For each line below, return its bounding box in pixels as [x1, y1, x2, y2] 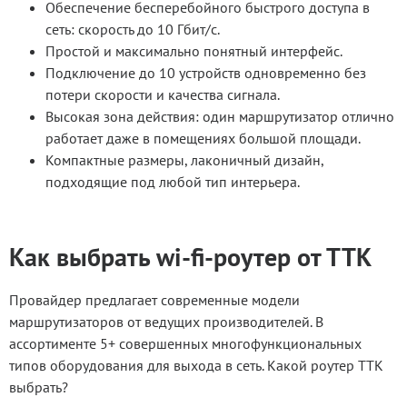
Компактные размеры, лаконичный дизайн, [45, 151, 323, 169]
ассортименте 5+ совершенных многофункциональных [9, 334, 362, 352]
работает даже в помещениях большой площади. [45, 129, 361, 147]
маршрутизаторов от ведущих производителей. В [9, 313, 323, 331]
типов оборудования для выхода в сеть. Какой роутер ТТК [9, 356, 383, 374]
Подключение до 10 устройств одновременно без [45, 64, 366, 82]
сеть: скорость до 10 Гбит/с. [45, 20, 220, 38]
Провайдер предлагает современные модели [9, 291, 300, 309]
